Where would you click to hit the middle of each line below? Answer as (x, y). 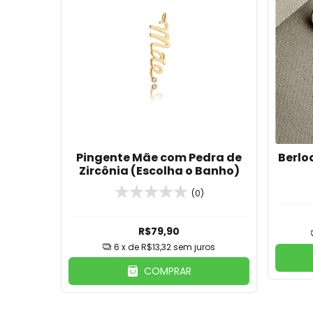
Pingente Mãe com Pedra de (159, 157)
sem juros (195, 247)
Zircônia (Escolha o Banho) (159, 170)
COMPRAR (167, 271)
